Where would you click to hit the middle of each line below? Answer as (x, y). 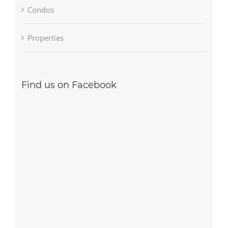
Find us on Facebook (69, 85)
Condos (40, 9)
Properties (45, 37)
